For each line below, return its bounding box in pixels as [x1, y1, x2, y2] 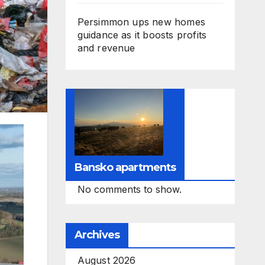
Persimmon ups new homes [77, 16, 206, 28]
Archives [74, 228, 120, 241]
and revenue [77, 42, 135, 54]
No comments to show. [77, 183, 182, 195]
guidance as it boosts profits [77, 29, 207, 41]
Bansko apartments [74, 160, 176, 174]
